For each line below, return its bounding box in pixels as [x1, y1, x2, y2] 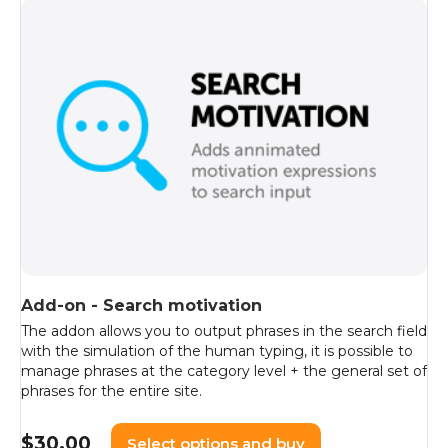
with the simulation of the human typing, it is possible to [21, 341, 413, 360]
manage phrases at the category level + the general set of [21, 361, 427, 380]
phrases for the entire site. [21, 381, 202, 400]
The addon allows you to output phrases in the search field [21, 321, 427, 340]
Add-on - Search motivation [21, 295, 262, 315]
